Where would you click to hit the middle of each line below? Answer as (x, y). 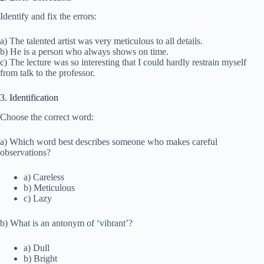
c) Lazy (38, 199)
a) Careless (44, 177)
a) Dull (37, 248)
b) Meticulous (49, 188)
